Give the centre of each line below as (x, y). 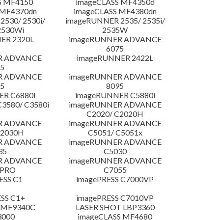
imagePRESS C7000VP (115, 179)
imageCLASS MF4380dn (115, 11)
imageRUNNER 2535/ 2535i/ (115, 21)
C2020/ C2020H (115, 114)
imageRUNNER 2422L (115, 58)
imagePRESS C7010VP (115, 198)
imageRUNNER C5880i (115, 95)
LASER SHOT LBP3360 (115, 207)
